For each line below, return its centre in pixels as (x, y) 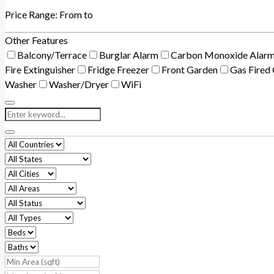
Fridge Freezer (118, 69)
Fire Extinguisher (40, 69)
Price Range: (31, 14)
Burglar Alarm (129, 55)
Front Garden (190, 69)
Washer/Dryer (79, 84)
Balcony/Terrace (52, 55)
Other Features (36, 40)
